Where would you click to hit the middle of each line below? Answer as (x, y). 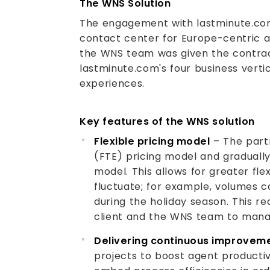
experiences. (112, 83)
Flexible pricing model (152, 141)
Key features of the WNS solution (167, 121)
